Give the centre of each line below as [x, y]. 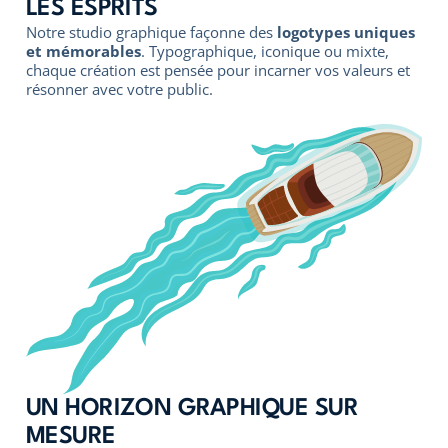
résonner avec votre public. [119, 89]
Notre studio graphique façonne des [151, 32]
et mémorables [83, 51]
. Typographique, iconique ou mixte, [264, 51]
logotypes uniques [345, 32]
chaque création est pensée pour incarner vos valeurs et [217, 70]
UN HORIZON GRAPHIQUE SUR [192, 408]
